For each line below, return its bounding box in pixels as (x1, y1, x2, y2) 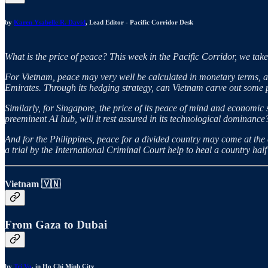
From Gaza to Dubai (5, 218, 107, 232)
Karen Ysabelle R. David (14, 18, 86, 26)
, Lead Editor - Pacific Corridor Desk (86, 18, 193, 26)
